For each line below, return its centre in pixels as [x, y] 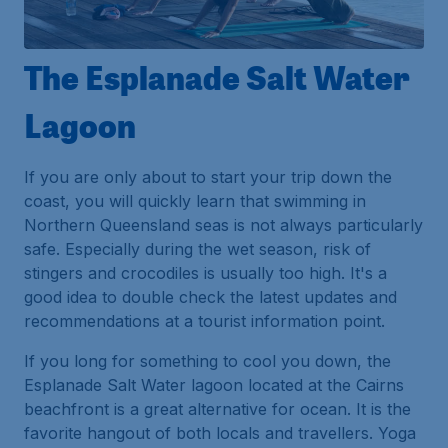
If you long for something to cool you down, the [207, 360]
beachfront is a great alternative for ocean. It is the [217, 408]
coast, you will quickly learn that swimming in [195, 200]
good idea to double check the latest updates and [210, 296]
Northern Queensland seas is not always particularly [223, 224]
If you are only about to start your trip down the [208, 176]
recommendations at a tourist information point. [204, 320]
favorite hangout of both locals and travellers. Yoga [220, 432]
